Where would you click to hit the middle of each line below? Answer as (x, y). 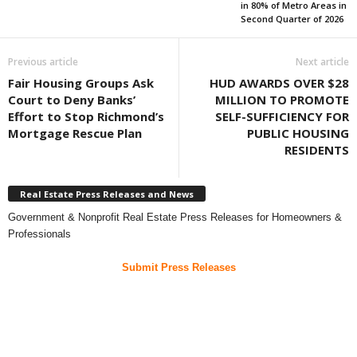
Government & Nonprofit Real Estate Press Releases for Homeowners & (175, 217)
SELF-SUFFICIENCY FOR (282, 117)
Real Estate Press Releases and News (107, 194)
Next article (322, 62)
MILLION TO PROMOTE (282, 100)
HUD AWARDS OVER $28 (279, 83)
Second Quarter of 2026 (292, 19)
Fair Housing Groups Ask (81, 83)
